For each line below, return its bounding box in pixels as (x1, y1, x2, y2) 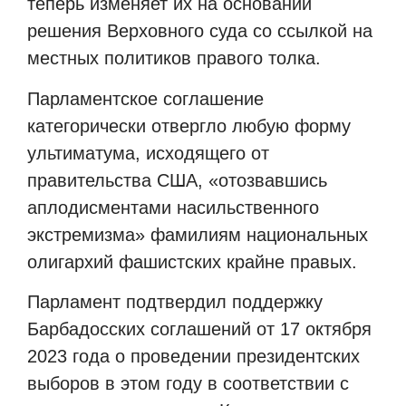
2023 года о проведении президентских (27, 345, 360, 366)
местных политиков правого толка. (27, 48, 321, 69)
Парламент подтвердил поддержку (27, 291, 323, 312)
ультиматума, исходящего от (27, 142, 269, 163)
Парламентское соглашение (27, 88, 264, 109)
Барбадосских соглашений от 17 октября (27, 318, 372, 339)
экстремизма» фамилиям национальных (27, 224, 368, 245)
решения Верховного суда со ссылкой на (27, 21, 372, 42)
